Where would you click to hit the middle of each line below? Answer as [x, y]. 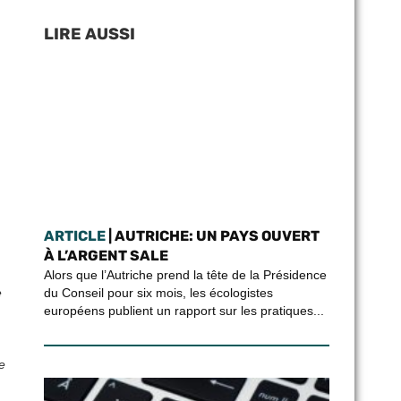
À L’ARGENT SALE [106, 256]
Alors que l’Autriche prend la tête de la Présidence [185, 275]
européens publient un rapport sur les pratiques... [183, 311]
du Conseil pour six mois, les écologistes [158, 293]
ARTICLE [74, 236]
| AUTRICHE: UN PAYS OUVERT [212, 236]
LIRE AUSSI [89, 34]
